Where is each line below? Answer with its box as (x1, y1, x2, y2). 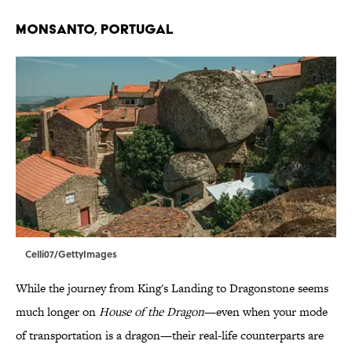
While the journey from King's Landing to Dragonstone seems (16, 280, 328, 297)
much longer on (16, 303, 99, 321)
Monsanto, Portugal (16, 20, 174, 38)
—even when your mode (204, 303, 328, 321)
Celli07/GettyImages (25, 247, 117, 262)
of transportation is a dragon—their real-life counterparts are (16, 327, 324, 344)
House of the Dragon (99, 303, 204, 321)
